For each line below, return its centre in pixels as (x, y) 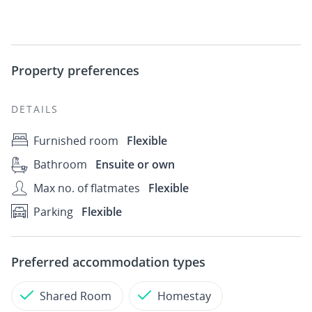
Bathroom (60, 164)
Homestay (184, 296)
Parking (53, 212)
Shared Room (76, 296)
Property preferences (75, 70)
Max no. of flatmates (87, 188)
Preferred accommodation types (108, 262)
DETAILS (35, 109)
